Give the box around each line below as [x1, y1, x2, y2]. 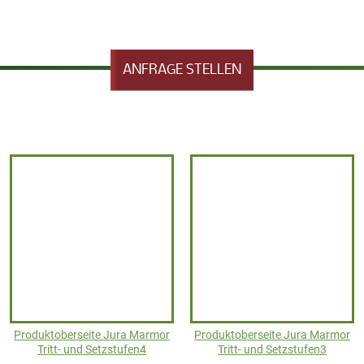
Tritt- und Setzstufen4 [37, 343, 146, 357]
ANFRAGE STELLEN [123, 62, 241, 78]
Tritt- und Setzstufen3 [218, 343, 327, 357]
